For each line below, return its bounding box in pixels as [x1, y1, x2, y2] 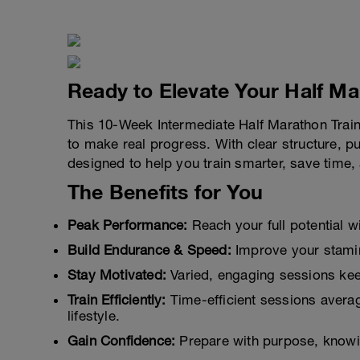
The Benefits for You [67, 180, 263, 203]
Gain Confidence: [67, 333, 176, 349]
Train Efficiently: [67, 292, 166, 308]
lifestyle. [67, 308, 120, 324]
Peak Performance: [67, 217, 188, 233]
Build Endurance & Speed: [67, 242, 231, 258]
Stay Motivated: [67, 267, 166, 283]
